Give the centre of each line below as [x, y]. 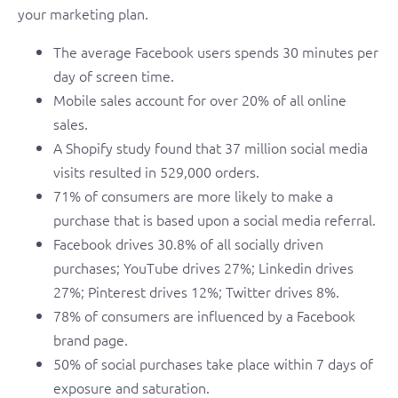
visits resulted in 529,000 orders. [156, 171]
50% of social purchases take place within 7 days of [213, 363]
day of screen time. [114, 76]
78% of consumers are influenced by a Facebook [204, 315]
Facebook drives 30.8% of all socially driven [188, 243]
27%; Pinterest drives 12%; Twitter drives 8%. [196, 291]
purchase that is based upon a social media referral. [215, 219]
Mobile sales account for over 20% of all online [200, 99]
